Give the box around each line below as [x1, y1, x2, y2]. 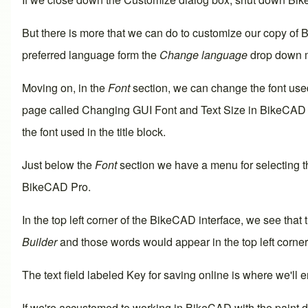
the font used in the [22, 123, 117, 140]
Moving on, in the [22, 79, 108, 96]
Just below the [22, 156, 95, 173]
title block [117, 123, 163, 140]
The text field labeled [22, 266, 126, 283]
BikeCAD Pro [22, 178, 88, 195]
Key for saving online [126, 266, 229, 283]
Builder [22, 233, 57, 250]
